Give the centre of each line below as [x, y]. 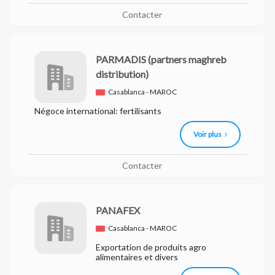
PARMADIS [121, 59]
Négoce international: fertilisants [98, 111]
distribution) [122, 74]
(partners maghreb [187, 59]
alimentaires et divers [137, 257]
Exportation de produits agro [151, 247]
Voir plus [207, 134]
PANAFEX [118, 210]
